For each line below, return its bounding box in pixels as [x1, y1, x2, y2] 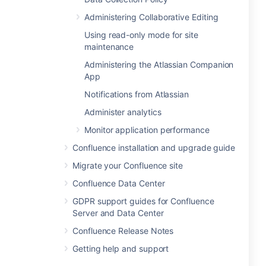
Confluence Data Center [72, 178, 165, 188]
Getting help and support [72, 243, 169, 254]
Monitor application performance [84, 125, 210, 135]
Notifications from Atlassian [84, 89, 189, 99]
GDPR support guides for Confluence [72, 196, 214, 206]
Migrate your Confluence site [72, 160, 183, 170]
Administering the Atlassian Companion [84, 59, 234, 69]
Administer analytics [84, 107, 161, 117]
